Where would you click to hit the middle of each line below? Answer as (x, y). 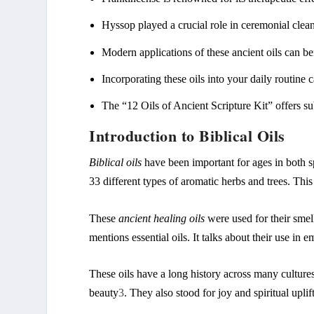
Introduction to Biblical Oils (187, 135)
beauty (104, 293)
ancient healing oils (162, 218)
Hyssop (119, 25)
